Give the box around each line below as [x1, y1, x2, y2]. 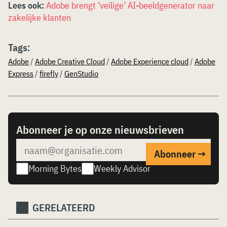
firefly [40, 68, 58, 79]
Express [8, 68, 33, 79]
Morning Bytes [28, 163, 82, 174]
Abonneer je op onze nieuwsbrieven [16, 122, 184, 137]
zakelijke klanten [8, 12, 71, 23]
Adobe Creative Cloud [35, 56, 105, 66]
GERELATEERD [32, 201, 95, 214]
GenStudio [64, 68, 98, 79]
